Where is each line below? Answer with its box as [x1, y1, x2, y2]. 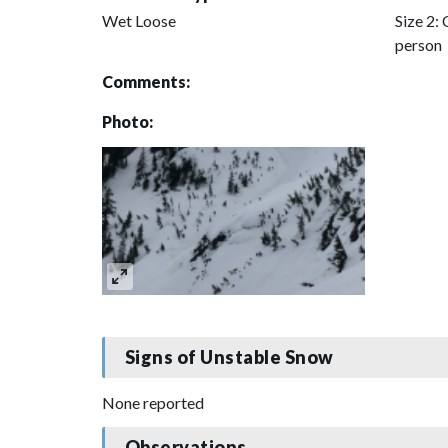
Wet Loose [102, 10, 176, 30]
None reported [102, 392, 204, 412]
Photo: [102, 111, 153, 131]
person [394, 34, 442, 54]
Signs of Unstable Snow [124, 346, 334, 369]
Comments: [102, 71, 190, 91]
